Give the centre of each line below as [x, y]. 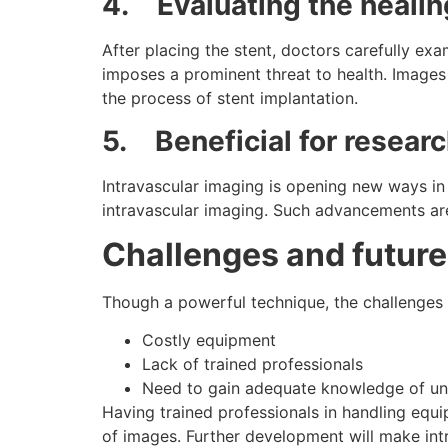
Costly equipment [209, 340]
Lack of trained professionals [252, 364]
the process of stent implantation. [230, 98]
